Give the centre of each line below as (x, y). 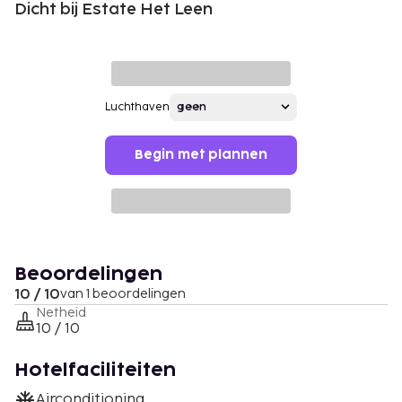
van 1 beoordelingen (123, 293)
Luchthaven (137, 107)
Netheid (61, 312)
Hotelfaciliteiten (95, 370)
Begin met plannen (201, 154)
